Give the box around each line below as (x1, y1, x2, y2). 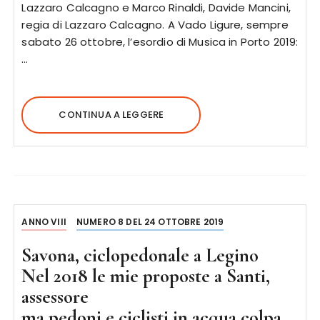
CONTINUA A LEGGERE (59, 107, 164, 121)
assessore (21, 284, 89, 309)
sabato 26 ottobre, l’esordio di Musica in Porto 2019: (21, 34, 299, 49)
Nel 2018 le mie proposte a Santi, (21, 264, 271, 288)
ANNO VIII (21, 215, 66, 228)
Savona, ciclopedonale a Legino (21, 243, 259, 267)
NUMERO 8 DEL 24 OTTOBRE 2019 (76, 215, 224, 228)
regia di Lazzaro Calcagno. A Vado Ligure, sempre (21, 16, 289, 32)
